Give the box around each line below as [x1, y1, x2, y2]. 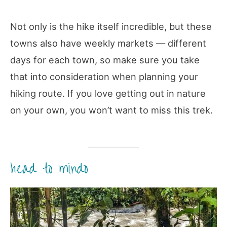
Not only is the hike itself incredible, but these [10, 21, 212, 32]
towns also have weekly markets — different [10, 37, 206, 49]
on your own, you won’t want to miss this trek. [10, 104, 213, 116]
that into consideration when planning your [10, 71, 198, 83]
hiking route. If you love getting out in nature [10, 88, 206, 99]
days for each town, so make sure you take [10, 54, 200, 66]
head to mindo [10, 156, 88, 182]
